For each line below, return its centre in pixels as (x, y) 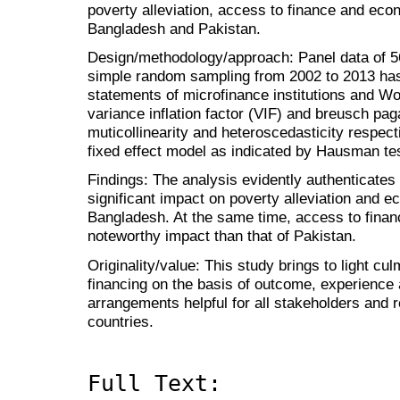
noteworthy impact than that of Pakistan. (222, 236)
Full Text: (154, 384)
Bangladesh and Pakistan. (174, 29)
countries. (121, 321)
